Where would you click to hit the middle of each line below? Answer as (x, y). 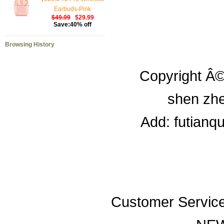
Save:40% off (72, 25)
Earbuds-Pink (72, 9)
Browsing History (30, 45)
